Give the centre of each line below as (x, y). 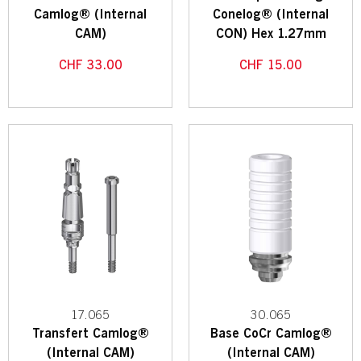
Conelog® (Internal (271, 15)
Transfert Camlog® (90, 334)
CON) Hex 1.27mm (271, 34)
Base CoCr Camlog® (271, 334)
